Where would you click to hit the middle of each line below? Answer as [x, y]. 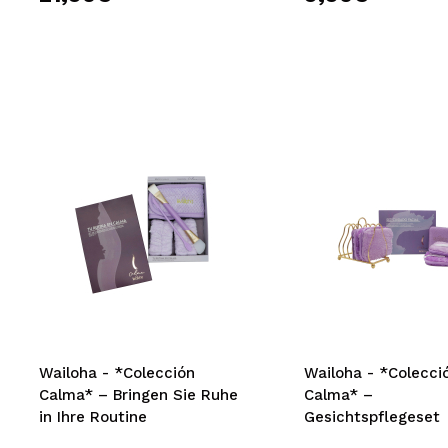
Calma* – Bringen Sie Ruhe [138, 395]
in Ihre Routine [93, 417]
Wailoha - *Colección [117, 373]
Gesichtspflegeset [371, 417]
